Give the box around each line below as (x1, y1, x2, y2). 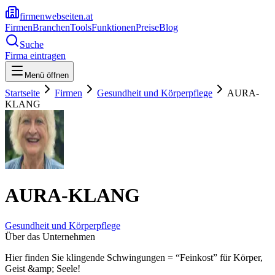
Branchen (33, 22, 70, 33)
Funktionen (91, 22, 136, 33)
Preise (136, 22, 159, 33)
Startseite (5, 88, 40, 98)
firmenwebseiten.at (20, 11, 93, 21)
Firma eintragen (5, 50, 66, 61)
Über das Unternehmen (5, 231, 95, 242)
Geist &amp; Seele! (5, 263, 80, 274)
